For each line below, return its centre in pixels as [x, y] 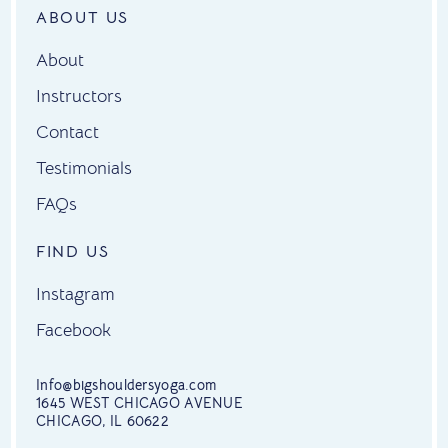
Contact [68, 132]
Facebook [74, 330]
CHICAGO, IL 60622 [102, 421]
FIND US [73, 252]
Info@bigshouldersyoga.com [126, 385]
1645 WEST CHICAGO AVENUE [139, 403]
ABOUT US [83, 18]
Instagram [76, 294]
